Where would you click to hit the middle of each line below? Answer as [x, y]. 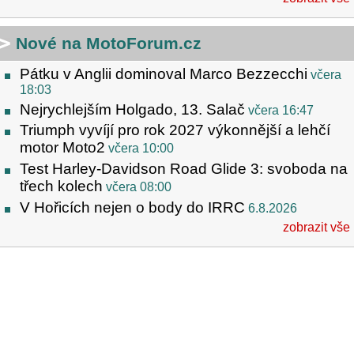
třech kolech [61, 186]
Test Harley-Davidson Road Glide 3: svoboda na [184, 169]
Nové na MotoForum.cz [109, 43]
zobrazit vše [316, 227]
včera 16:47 [281, 110]
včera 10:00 [141, 149]
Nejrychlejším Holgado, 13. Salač [132, 109]
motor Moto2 [62, 148]
